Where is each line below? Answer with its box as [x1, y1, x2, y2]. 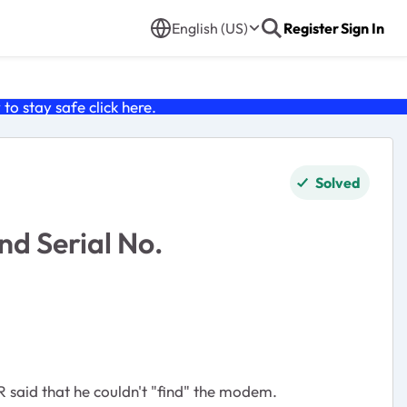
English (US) [172, 19, 248, 37]
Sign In [341, 19, 384, 37]
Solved [315, 174, 361, 192]
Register [283, 19, 339, 37]
